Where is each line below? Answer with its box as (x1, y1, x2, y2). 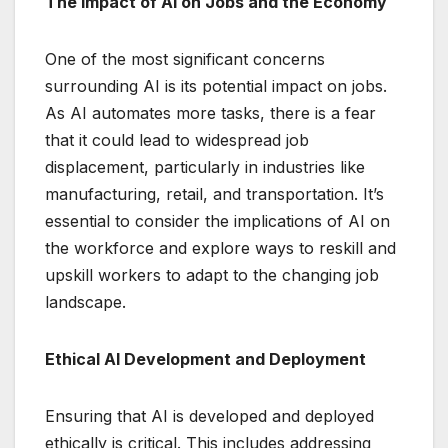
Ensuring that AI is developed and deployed (45, 406, 374, 427)
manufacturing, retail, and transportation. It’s (45, 184, 384, 205)
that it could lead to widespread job (45, 130, 309, 151)
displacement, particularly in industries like (45, 157, 365, 178)
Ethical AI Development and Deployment (45, 349, 366, 370)
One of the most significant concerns (45, 49, 325, 70)
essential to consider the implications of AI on (45, 211, 390, 232)
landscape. (45, 292, 126, 313)
